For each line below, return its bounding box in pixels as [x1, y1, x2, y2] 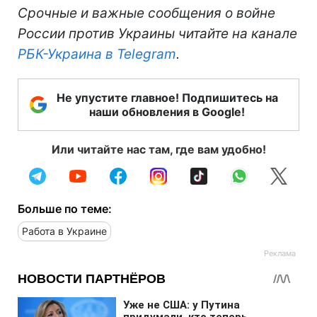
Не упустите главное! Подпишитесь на [56, 90, 278, 105]
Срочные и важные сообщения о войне [18, 4, 275, 21]
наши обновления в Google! [89, 104, 245, 119]
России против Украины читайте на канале [18, 25, 297, 42]
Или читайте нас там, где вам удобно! [51, 142, 266, 156]
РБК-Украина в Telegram [18, 45, 176, 62]
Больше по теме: [18, 201, 112, 216]
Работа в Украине [22, 224, 107, 237]
